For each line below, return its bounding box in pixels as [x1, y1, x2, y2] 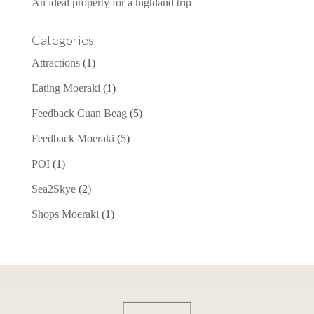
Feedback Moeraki [31, 132, 114, 144]
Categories [31, 32, 94, 48]
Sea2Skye [31, 183, 76, 195]
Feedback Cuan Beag [31, 107, 127, 119]
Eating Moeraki [31, 82, 100, 94]
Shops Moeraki [31, 208, 99, 220]
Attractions [31, 57, 80, 69]
